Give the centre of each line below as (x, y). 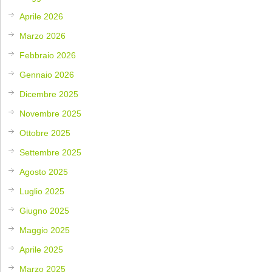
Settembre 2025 (51, 153)
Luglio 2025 (42, 192)
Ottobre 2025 (45, 133)
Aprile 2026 (42, 17)
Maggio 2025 (45, 230)
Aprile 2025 (42, 250)
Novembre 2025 (51, 114)
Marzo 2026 (43, 36)
